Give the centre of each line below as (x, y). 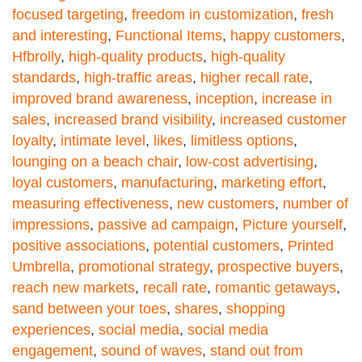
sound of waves (152, 351)
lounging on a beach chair (95, 162)
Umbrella (41, 267)
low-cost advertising (250, 162)
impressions (51, 225)
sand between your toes (89, 309)
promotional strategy (144, 267)
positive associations (79, 246)
